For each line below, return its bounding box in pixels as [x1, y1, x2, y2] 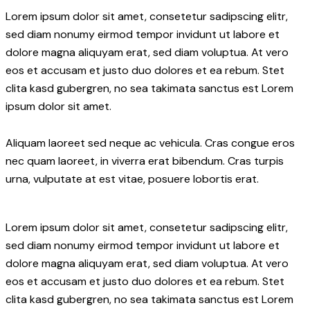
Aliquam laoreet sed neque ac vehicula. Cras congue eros [6, 136, 295, 151]
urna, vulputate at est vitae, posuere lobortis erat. [6, 172, 259, 187]
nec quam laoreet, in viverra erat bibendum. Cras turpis [6, 154, 284, 169]
